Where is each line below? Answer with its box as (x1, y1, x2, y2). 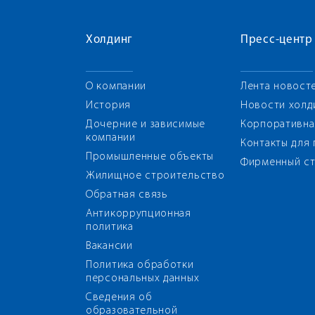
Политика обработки (86, 259, 194, 271)
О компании (86, 81, 146, 92)
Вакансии (86, 240, 133, 252)
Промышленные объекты (86, 151, 214, 162)
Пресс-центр (240, 34, 313, 46)
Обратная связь (86, 189, 168, 200)
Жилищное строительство (86, 170, 225, 181)
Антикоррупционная (86, 208, 191, 219)
